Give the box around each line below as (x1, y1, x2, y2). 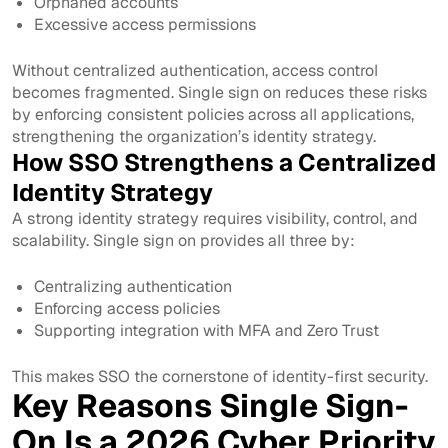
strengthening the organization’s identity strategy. (12, 125, 376, 147)
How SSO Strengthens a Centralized (12, 146, 436, 178)
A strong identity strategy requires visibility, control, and (12, 207, 418, 229)
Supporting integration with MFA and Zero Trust (34, 319, 380, 341)
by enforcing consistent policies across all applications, (12, 103, 414, 125)
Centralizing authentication (34, 275, 233, 297)
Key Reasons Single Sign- (12, 384, 408, 426)
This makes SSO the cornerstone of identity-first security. (12, 365, 428, 387)
